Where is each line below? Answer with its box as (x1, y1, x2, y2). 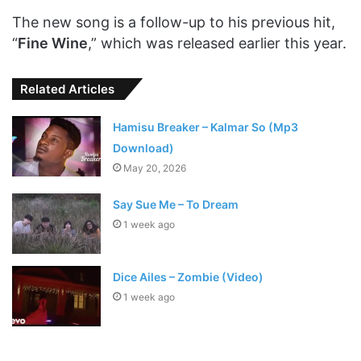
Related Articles (20, 81, 114, 97)
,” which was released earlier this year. (88, 34, 346, 52)
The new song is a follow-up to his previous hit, (12, 13, 335, 31)
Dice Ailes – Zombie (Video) (113, 269, 264, 284)
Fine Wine (18, 34, 88, 52)
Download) (113, 140, 175, 155)
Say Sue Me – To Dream (113, 197, 239, 211)
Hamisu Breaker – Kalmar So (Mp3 (113, 119, 299, 134)
